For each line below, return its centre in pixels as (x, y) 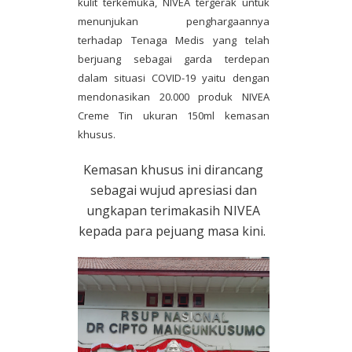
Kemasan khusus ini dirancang (174, 170)
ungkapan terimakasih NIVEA (174, 211)
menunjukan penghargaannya (174, 22)
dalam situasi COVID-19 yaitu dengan (174, 78)
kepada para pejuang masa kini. (173, 231)
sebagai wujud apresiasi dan (173, 191)
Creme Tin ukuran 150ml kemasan (174, 116)
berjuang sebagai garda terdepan (174, 59)
